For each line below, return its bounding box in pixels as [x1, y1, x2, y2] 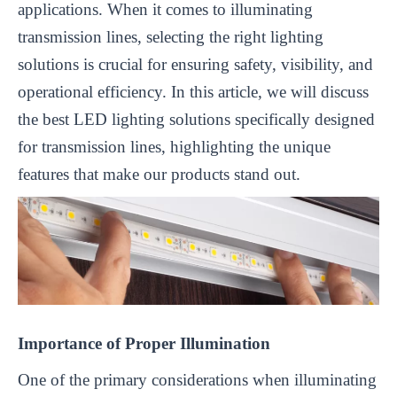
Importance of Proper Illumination [18, 334, 270, 354]
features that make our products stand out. [18, 164, 300, 183]
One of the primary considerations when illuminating [18, 370, 377, 390]
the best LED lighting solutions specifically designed [18, 109, 375, 128]
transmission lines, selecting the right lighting [18, 27, 323, 46]
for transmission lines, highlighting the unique [18, 136, 331, 156]
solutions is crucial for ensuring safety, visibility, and [18, 54, 373, 74]
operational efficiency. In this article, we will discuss [18, 82, 369, 101]
